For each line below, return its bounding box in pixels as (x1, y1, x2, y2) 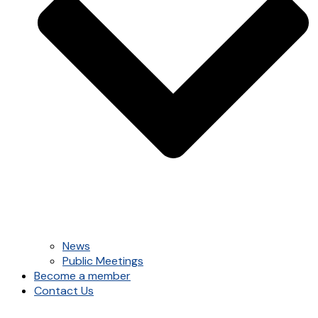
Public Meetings (62, 253, 143, 268)
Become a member (34, 268, 131, 283)
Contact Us (34, 283, 94, 298)
